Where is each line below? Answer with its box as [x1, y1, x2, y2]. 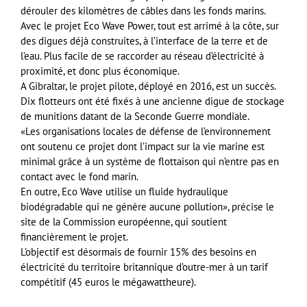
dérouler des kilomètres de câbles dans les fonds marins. [21, 4, 266, 18]
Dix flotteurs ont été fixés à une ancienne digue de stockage [21, 95, 284, 108]
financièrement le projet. [21, 230, 128, 244]
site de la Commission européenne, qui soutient [21, 215, 227, 229]
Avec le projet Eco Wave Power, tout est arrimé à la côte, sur [21, 19, 279, 33]
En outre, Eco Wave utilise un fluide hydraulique [21, 185, 228, 199]
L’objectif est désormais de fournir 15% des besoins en [21, 245, 256, 259]
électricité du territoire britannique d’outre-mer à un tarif [21, 260, 268, 274]
